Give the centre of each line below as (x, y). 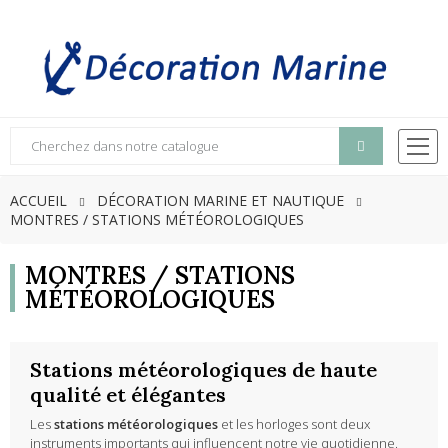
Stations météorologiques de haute (203, 370)
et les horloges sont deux (294, 424)
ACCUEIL (38, 201)
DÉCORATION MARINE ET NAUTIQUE (220, 201)
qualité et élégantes (128, 395)
